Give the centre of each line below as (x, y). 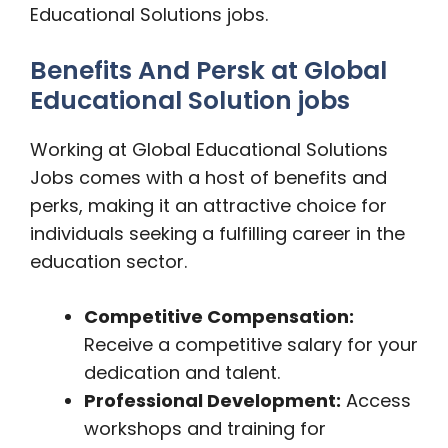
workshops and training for (205, 428)
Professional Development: (212, 400)
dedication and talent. (182, 372)
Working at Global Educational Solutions (209, 149)
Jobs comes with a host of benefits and (208, 177)
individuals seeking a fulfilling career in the (217, 233)
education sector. (108, 261)
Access (376, 400)
